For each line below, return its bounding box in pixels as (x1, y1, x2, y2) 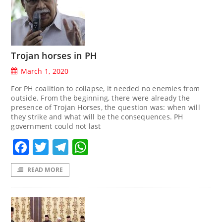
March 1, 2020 (20, 66, 69, 76)
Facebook (29, 136, 102, 158)
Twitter (49, 136, 102, 158)
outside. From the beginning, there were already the (11, 93, 190, 103)
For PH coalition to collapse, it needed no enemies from (11, 84, 200, 93)
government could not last (11, 121, 101, 131)
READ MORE (27, 166, 63, 174)
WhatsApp (88, 136, 167, 158)
